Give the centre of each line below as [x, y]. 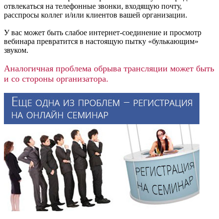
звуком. [16, 50]
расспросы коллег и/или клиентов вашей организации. [96, 15]
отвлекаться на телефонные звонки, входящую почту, [93, 6]
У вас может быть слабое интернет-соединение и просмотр [103, 33]
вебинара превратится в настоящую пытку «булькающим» [101, 42]
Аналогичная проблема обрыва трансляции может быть [109, 69]
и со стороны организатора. [56, 79]
